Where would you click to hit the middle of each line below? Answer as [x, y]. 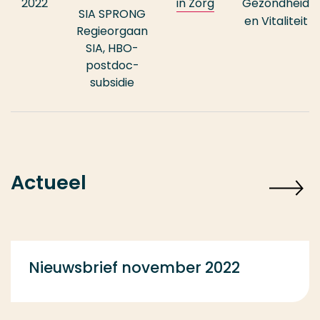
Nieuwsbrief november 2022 [134, 268]
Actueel [49, 183]
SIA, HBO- [112, 49]
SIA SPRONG [112, 14]
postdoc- [112, 66]
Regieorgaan [112, 31]
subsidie [112, 83]
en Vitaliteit [276, 21]
